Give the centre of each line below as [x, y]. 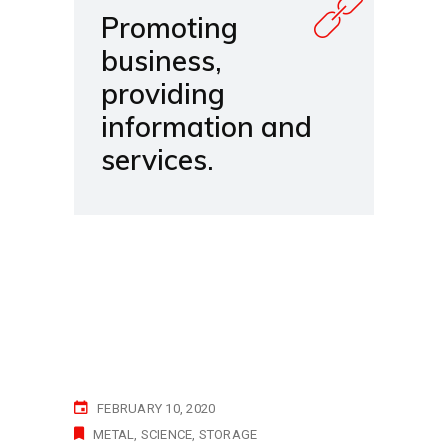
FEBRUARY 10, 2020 [156, 409]
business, [161, 61]
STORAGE [228, 435]
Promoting [169, 28]
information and [206, 127]
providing [163, 94]
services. [157, 160]
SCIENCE [166, 435]
